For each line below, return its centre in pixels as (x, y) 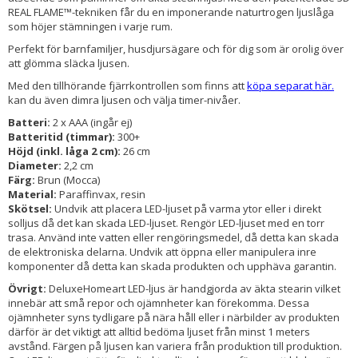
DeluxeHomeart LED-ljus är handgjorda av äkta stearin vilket (195, 288)
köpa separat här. (290, 85)
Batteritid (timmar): (63, 136)
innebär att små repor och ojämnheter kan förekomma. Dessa (159, 302)
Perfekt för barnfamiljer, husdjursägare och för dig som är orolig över (176, 48)
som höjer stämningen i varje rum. (90, 26)
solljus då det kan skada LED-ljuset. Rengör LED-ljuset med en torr (166, 223)
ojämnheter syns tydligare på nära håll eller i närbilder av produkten (174, 317)
